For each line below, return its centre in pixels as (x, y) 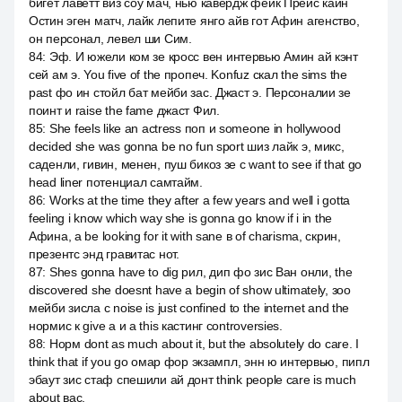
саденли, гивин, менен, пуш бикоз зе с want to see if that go (196, 164)
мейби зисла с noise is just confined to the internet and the (189, 308)
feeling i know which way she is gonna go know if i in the (181, 218)
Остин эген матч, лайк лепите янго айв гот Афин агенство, (194, 21)
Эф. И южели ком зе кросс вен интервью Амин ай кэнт (203, 57)
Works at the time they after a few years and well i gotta (199, 200)
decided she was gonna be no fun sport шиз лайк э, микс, (187, 146)
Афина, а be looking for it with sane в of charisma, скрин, (185, 236)
